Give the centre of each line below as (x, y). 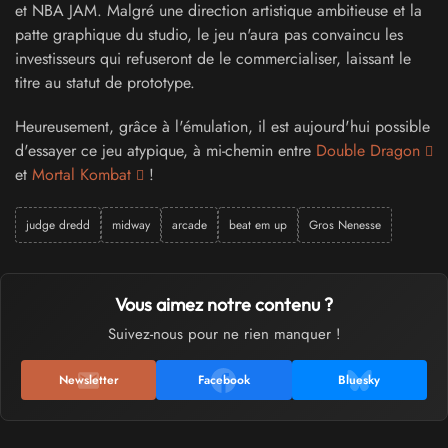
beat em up (258, 225)
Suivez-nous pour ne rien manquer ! (224, 334)
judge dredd (58, 225)
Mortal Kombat (81, 175)
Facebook (223, 380)
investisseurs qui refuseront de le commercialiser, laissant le (213, 59)
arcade (189, 225)
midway (131, 225)
